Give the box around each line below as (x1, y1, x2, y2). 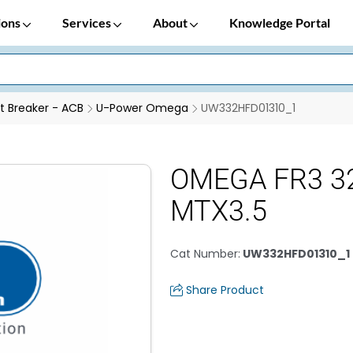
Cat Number (170, 246, 238, 262)
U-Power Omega (96, 100, 188, 116)
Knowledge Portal (229, 15, 330, 30)
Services (62, 15, 113, 30)
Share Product (186, 282, 264, 298)
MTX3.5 (170, 195, 267, 228)
